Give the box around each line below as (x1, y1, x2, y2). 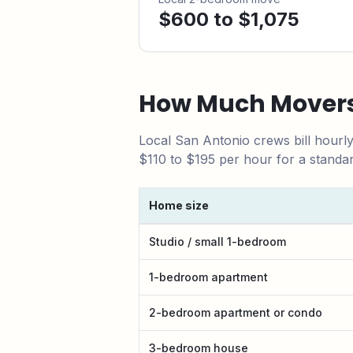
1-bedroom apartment (149, 270, 268, 284)
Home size (149, 199, 209, 212)
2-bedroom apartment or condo (149, 306, 322, 319)
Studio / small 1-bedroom (149, 235, 286, 248)
